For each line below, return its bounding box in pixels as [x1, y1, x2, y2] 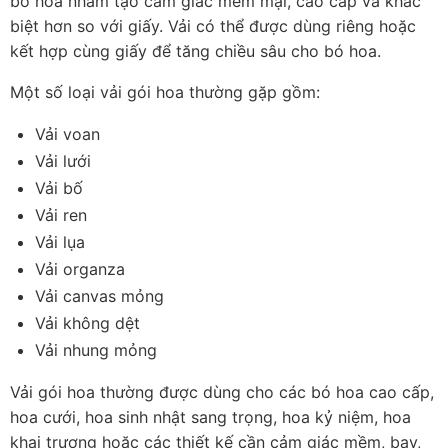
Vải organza [35, 259, 125, 280]
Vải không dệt [35, 313, 140, 334]
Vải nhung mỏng [35, 340, 157, 361]
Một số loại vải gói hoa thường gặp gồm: [10, 82, 320, 103]
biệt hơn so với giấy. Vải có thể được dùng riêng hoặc [10, 16, 416, 37]
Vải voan [35, 124, 100, 145]
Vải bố [35, 178, 83, 199]
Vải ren [35, 205, 87, 226]
